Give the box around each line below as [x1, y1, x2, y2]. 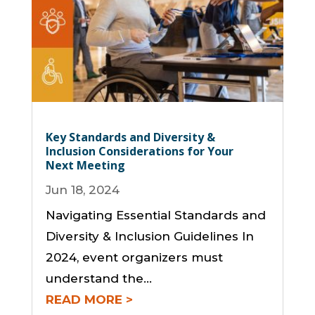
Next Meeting [45, 157, 125, 174]
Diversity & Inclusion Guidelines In [45, 229, 254, 244]
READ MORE [45, 292, 122, 307]
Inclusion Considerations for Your [45, 143, 233, 160]
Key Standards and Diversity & [45, 129, 215, 146]
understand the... [45, 271, 152, 286]
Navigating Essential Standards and [45, 208, 266, 223]
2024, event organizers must [45, 250, 223, 265]
